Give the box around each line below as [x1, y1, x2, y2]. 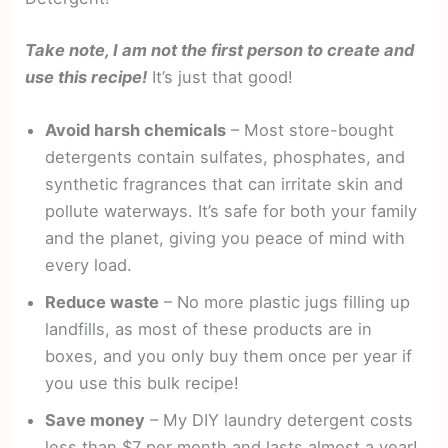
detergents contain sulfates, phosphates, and [45, 147, 406, 168]
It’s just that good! [147, 66, 294, 87]
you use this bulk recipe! [45, 373, 240, 394]
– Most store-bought [226, 120, 395, 141]
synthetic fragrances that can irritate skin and [45, 174, 404, 195]
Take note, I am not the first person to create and [25, 39, 415, 60]
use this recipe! [25, 66, 148, 87]
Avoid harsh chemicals [45, 120, 227, 141]
